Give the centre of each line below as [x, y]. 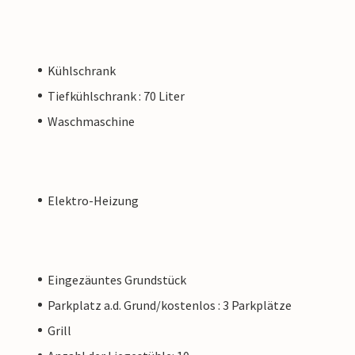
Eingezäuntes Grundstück [117, 279]
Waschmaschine [91, 121]
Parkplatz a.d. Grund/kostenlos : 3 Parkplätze [170, 305]
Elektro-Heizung [93, 200]
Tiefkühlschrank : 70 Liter [116, 95]
